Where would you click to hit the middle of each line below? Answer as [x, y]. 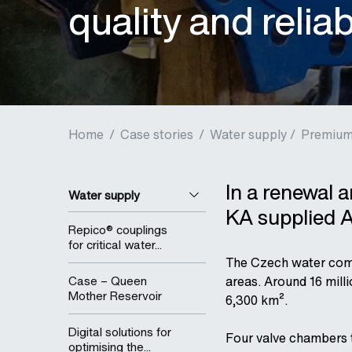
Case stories [157, 134]
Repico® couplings [118, 229]
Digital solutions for [120, 332]
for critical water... [115, 244]
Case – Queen [108, 280]
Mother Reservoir [115, 295]
